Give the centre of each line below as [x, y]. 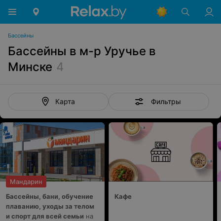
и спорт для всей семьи [45, 216]
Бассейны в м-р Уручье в [82, 51]
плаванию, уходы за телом [50, 206]
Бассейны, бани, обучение [50, 196]
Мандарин [26, 182]
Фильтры [166, 101]
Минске [30, 67]
